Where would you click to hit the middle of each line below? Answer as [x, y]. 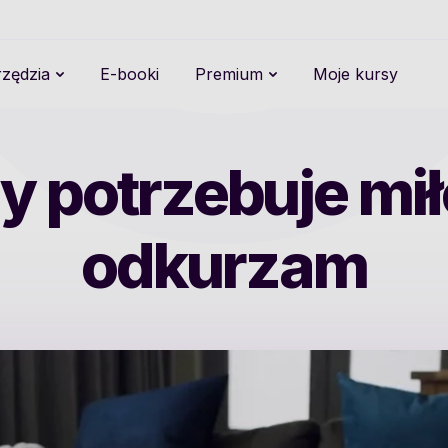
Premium [229, 74]
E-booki [129, 74]
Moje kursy [355, 74]
